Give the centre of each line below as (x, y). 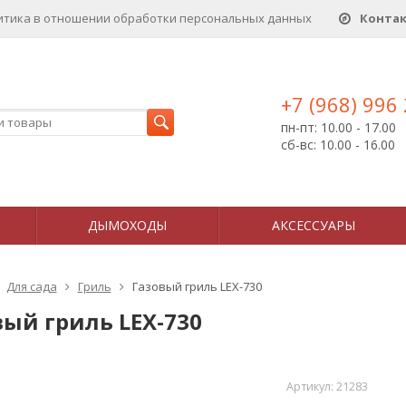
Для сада (31, 286)
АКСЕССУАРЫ (313, 225)
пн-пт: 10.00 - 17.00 (338, 127)
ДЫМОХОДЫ (127, 225)
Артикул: (311, 387)
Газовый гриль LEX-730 (197, 286)
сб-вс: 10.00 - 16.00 (338, 145)
